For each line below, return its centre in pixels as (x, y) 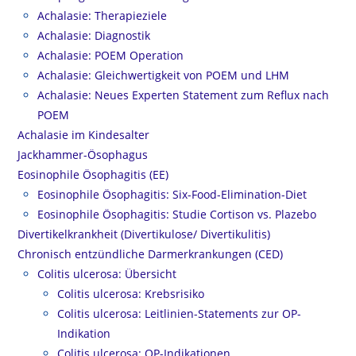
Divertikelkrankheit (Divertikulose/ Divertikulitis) (144, 234)
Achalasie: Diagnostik (94, 35)
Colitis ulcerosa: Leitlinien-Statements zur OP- (180, 313)
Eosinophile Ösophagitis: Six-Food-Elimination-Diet (172, 194)
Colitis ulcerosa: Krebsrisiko (131, 294)
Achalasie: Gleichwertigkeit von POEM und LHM (164, 75)
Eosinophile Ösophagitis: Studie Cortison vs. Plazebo (177, 214)
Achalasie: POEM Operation (111, 55)
